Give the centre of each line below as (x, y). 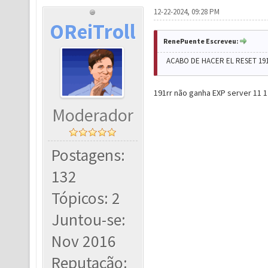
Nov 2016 (84, 241)
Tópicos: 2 (86, 198)
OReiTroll (93, 31)
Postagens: (89, 155)
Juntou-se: (89, 220)
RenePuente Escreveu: (201, 41)
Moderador (93, 115)
